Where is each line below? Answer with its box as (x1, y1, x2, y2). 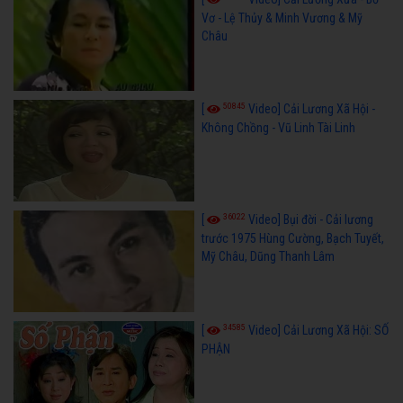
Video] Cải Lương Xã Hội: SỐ (247, 323, 389, 338)
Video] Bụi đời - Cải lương (247, 212, 373, 228)
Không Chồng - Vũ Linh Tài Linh (201, 121, 355, 136)
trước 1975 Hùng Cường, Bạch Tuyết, (201, 231, 384, 246)
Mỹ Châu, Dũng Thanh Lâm (201, 249, 335, 264)
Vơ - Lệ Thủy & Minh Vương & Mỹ (201, 10, 363, 25)
